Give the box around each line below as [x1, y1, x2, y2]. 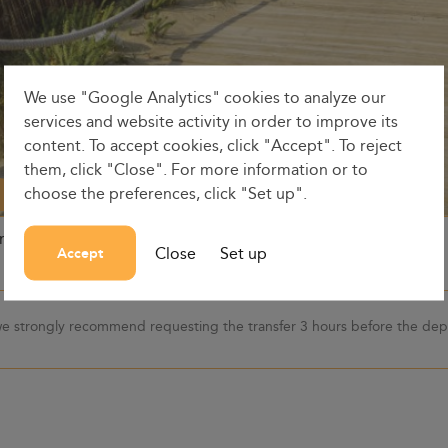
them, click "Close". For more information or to [24, 159, 368, 179]
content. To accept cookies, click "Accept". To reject [24, 135, 402, 155]
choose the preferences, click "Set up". [24, 183, 307, 203]
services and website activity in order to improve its [24, 111, 398, 131]
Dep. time [366, 229, 438, 248]
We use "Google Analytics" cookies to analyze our [24, 87, 386, 107]
